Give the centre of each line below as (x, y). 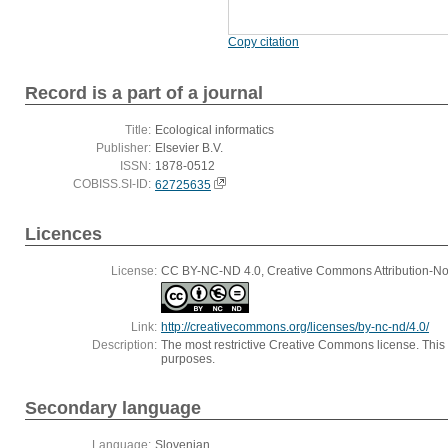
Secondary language (113, 408)
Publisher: (123, 148)
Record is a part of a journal (144, 93)
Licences (63, 234)
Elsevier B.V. (189, 148)
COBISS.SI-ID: (112, 184)
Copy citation (263, 41)
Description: (124, 345)
